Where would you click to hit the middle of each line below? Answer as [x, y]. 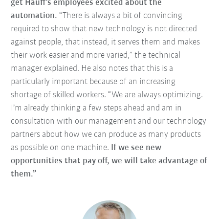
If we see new [136, 148]
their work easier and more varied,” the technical [96, 56]
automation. [35, 16]
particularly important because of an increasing [93, 82]
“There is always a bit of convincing [121, 16]
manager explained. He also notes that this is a [92, 69]
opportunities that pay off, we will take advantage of [109, 161]
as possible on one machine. [61, 148]
